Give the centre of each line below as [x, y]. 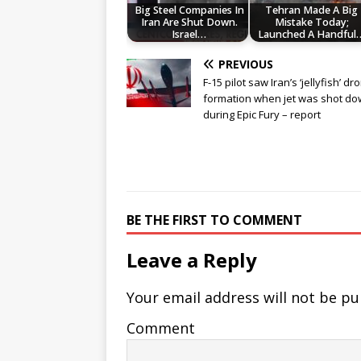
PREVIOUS [246, 64]
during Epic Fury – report [262, 115]
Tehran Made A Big [312, 10]
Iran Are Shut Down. [189, 23]
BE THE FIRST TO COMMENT [214, 220]
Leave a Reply [192, 260]
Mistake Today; [311, 23]
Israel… [189, 35]
